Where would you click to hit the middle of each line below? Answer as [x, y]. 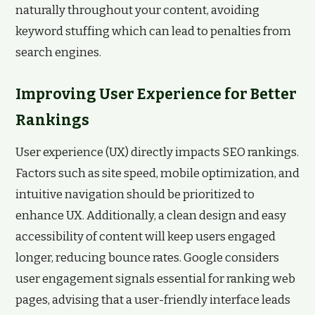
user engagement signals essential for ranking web [155, 279]
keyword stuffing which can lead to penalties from [153, 31]
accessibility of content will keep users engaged [146, 237]
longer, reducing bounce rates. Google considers [147, 258]
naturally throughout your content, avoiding [137, 10]
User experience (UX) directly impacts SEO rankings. [157, 152]
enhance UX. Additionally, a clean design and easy [151, 216]
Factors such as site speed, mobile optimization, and [157, 173]
